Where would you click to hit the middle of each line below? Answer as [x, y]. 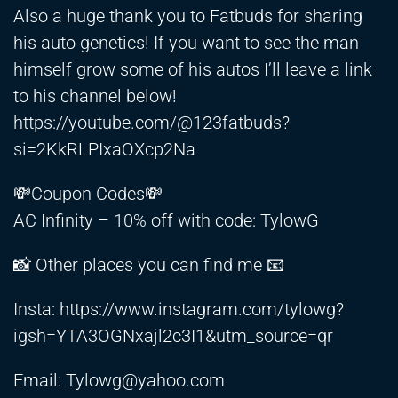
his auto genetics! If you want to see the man [186, 43]
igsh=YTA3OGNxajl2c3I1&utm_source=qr [173, 336]
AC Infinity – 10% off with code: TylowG [166, 221]
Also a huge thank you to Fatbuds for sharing [188, 16]
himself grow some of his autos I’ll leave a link [193, 70]
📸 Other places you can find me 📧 [149, 265]
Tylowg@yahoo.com [145, 381]
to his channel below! [95, 96]
